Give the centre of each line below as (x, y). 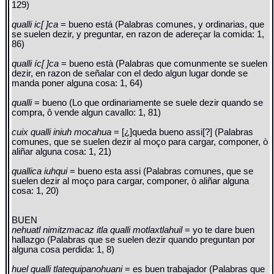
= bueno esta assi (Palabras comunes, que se (162, 172)
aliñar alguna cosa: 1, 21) (62, 152)
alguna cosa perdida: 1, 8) (63, 250)
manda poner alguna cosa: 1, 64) (77, 83)
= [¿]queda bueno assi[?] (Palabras (184, 132)
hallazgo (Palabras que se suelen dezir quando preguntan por (134, 240)
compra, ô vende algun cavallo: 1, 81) (87, 113)
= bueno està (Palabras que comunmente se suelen (165, 64)
